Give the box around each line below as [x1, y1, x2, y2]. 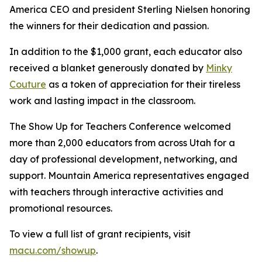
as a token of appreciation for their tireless [46, 78, 240, 90]
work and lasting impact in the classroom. [9, 94, 195, 106]
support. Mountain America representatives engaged [9, 169, 249, 181]
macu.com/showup [9, 244, 96, 256]
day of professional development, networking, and [9, 153, 237, 165]
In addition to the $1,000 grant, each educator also [9, 45, 242, 57]
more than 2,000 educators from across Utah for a [9, 136, 235, 149]
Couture [9, 78, 46, 90]
